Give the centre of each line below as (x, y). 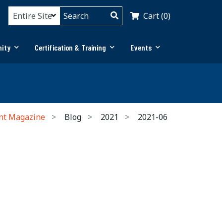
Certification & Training (70, 47)
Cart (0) (157, 16)
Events (141, 47)
